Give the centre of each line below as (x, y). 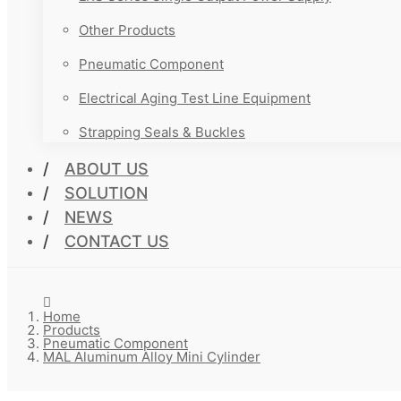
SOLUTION (106, 193)
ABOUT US (107, 169)
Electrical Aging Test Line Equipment (195, 98)
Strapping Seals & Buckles (162, 132)
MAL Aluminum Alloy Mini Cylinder (152, 357)
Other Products (127, 30)
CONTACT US (117, 241)
